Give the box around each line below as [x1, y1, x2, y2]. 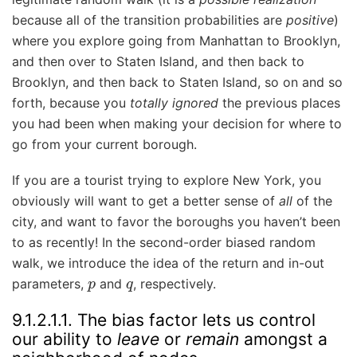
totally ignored [130, 95, 218, 112]
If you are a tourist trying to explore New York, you [12, 171, 321, 188]
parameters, [12, 275, 88, 292]
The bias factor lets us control [77, 309, 316, 330]
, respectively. [133, 275, 217, 292]
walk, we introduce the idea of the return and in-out [12, 254, 324, 271]
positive [286, 12, 334, 29]
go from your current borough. [12, 136, 197, 153]
